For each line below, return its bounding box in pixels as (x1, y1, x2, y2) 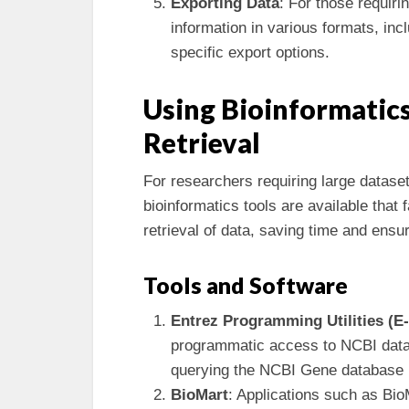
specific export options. (171, 44, 330, 61)
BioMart (171, 386, 228, 404)
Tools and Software (143, 271, 348, 299)
